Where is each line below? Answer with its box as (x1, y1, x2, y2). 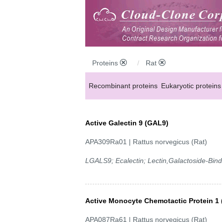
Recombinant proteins (89, 81, 158, 90)
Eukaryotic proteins (161, 81, 221, 90)
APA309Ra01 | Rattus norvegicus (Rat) (85, 137, 207, 146)
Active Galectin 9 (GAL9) (85, 118, 168, 127)
